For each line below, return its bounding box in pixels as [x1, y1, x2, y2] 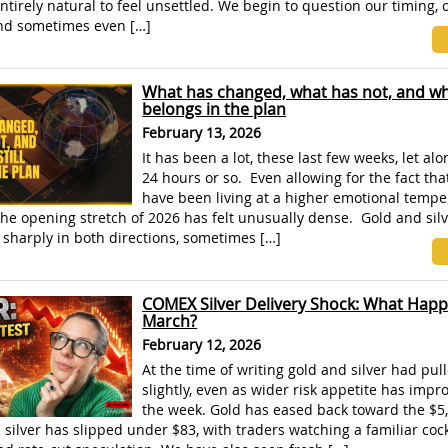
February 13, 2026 [142, 123, 262, 142]
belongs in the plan [142, 98, 287, 120]
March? [142, 310, 198, 332]
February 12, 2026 [142, 335, 262, 354]
